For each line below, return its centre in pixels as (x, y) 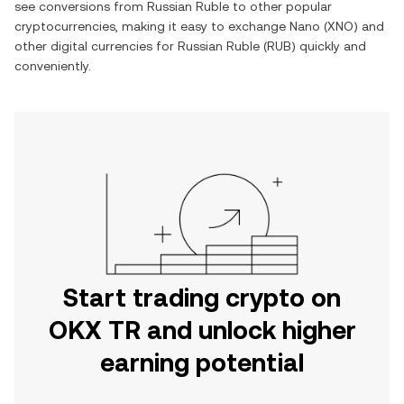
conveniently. (53, 66)
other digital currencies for (96, 46)
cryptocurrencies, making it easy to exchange (152, 26)
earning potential (202, 363)
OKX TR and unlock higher (202, 330)
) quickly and (329, 46)
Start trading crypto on (202, 298)
